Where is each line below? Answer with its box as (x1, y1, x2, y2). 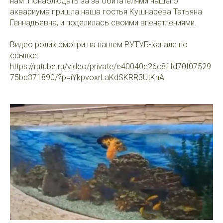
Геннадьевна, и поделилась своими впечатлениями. (10, 18, 197, 27)
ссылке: (10, 51, 38, 60)
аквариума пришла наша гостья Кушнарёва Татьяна (10, 7, 202, 16)
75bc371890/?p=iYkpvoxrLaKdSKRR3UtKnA (10, 73, 164, 82)
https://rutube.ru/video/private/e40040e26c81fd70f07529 (10, 62, 211, 71)
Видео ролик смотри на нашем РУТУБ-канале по (10, 40, 188, 49)
